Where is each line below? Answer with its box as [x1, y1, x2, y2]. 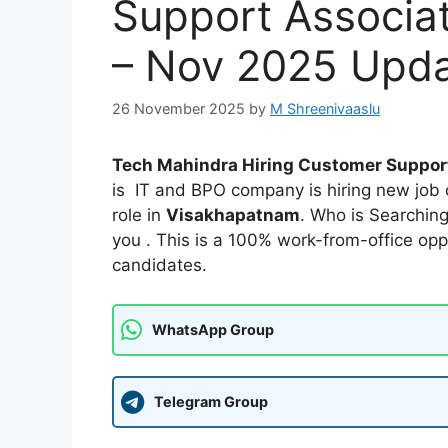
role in [112, 205, 166, 226]
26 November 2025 [112, 100, 245, 118]
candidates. [112, 255, 207, 276]
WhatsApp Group [152, 321, 274, 339]
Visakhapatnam [166, 205, 300, 226]
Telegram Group [154, 393, 268, 411]
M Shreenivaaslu [270, 100, 380, 118]
